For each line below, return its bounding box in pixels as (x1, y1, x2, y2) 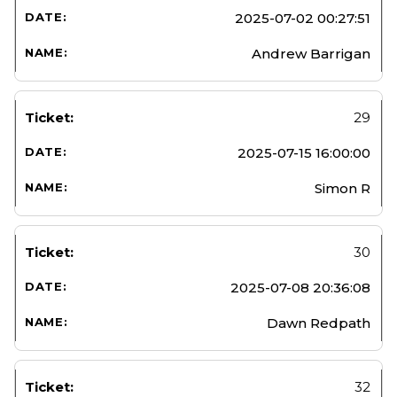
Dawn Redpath (267, 314, 370, 331)
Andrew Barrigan (252, 44, 370, 62)
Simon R (315, 179, 370, 197)
